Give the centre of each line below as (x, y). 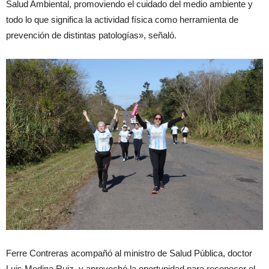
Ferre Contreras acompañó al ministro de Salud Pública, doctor (129, 253)
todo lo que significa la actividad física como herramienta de (122, 20)
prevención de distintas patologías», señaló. (91, 35)
